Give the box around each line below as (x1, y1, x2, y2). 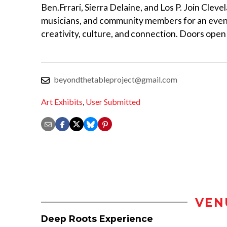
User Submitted (86, 97, 140, 107)
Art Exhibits (41, 97, 83, 107)
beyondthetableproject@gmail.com (54, 74, 177, 84)
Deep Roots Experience (41, 213, 153, 224)
